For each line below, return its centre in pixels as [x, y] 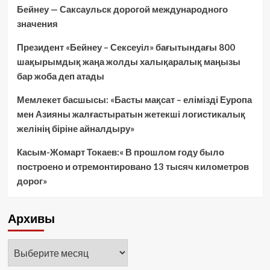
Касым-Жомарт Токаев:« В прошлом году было [120, 152]
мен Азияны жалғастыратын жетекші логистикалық [131, 114]
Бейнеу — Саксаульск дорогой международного [122, 9]
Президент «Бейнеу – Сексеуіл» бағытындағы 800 [126, 47]
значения [37, 24]
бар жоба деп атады [60, 76]
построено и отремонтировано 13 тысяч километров [133, 167]
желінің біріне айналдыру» [75, 129]
